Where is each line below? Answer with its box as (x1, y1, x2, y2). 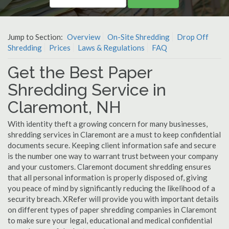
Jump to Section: (8, 32, 64, 41)
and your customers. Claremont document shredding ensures (8, 162, 211, 171)
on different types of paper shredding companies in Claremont (8, 205, 217, 214)
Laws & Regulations (78, 43, 145, 52)
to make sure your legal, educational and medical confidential (8, 216, 212, 225)
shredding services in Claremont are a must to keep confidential (8, 130, 221, 139)
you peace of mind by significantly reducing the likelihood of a (8, 184, 215, 193)
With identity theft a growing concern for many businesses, (8, 119, 208, 128)
